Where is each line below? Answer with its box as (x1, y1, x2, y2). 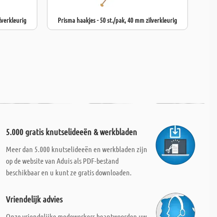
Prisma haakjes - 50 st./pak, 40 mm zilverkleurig (58, 15, 177, 24)
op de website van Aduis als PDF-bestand (5, 156, 119, 165)
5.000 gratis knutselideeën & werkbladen (5, 126, 137, 137)
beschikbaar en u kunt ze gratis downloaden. (5, 168, 132, 177)
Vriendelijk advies (5, 194, 62, 204)
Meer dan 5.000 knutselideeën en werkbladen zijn (5, 144, 147, 154)
